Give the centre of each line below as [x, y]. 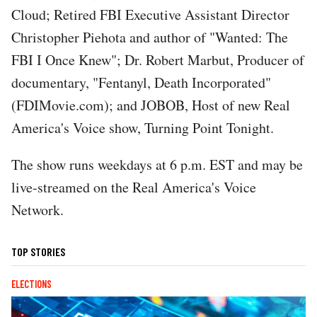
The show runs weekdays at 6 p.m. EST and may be [157, 164]
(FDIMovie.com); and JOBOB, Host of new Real [151, 105]
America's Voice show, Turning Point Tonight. [145, 127]
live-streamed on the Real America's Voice [134, 187]
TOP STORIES [38, 251]
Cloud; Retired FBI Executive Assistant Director [150, 14]
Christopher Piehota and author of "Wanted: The [150, 37]
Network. [38, 209]
